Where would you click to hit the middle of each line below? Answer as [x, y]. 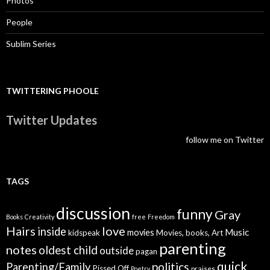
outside [117, 251]
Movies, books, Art [190, 233]
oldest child [68, 250]
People [19, 22]
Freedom [161, 217]
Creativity [39, 217]
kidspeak [84, 233]
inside [52, 232]
